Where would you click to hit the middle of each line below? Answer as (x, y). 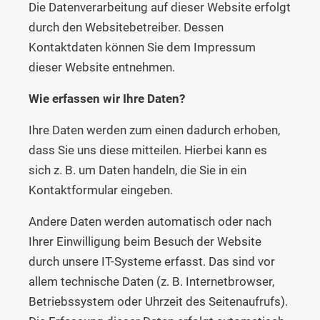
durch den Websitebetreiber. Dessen (126, 27)
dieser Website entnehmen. (102, 67)
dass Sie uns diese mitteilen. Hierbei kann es (148, 150)
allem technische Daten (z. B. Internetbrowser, (151, 281)
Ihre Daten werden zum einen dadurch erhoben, (154, 130)
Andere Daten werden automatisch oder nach (150, 221)
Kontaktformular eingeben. (101, 190)
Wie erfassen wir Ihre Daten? (107, 98)
